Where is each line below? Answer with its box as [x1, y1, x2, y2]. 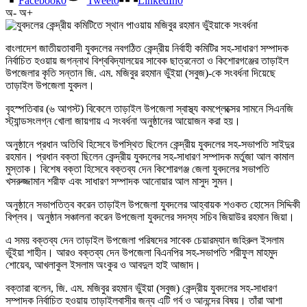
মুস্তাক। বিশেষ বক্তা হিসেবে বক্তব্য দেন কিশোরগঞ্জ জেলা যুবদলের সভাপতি [5, 163, 269, 175]
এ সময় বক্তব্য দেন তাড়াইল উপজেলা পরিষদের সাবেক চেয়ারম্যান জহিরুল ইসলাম [5, 234, 284, 247]
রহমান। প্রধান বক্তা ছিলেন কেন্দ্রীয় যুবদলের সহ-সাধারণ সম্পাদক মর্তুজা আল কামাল [5, 151, 294, 163]
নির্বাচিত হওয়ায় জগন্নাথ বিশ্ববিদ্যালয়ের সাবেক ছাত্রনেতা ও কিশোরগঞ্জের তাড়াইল [5, 55, 288, 67]
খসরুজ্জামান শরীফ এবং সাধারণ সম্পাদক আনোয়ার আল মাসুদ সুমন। [5, 175, 234, 188]
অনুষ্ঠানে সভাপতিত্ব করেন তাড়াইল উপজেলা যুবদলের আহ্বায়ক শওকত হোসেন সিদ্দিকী [5, 199, 300, 211]
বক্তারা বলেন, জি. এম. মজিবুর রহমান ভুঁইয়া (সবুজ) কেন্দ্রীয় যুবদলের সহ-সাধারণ [5, 282, 277, 295]
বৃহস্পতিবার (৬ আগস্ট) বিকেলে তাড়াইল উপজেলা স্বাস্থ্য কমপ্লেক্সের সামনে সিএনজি [5, 103, 293, 115]
